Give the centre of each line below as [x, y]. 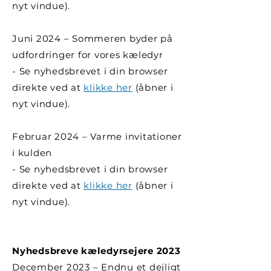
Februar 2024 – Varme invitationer [97, 136]
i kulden [32, 153]
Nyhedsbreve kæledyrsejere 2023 [96, 251]
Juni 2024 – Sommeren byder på [93, 38]
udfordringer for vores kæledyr [88, 55]
